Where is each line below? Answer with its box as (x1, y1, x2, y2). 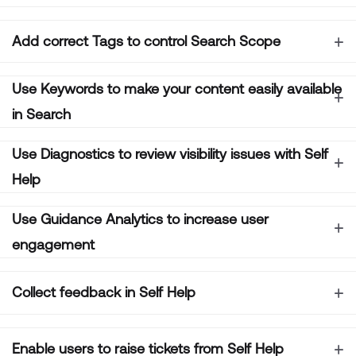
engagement (12, 236, 95, 253)
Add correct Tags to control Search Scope (12, 32, 281, 49)
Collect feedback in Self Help (12, 284, 195, 301)
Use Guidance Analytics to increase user (12, 211, 269, 227)
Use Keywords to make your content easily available (12, 80, 342, 97)
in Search (12, 106, 71, 122)
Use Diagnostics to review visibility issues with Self (12, 145, 328, 162)
